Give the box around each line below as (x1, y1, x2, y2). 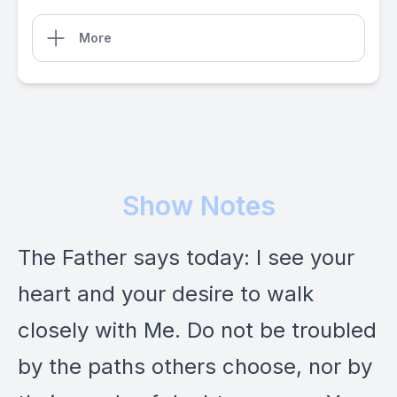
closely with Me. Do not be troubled (18, 317, 377, 343)
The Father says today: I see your (18, 245, 354, 270)
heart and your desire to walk (18, 281, 314, 307)
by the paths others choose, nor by (18, 354, 372, 379)
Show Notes (121, 190, 276, 222)
